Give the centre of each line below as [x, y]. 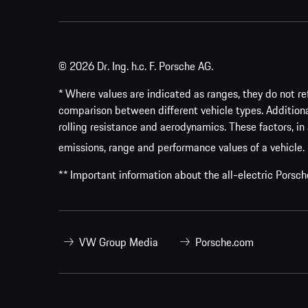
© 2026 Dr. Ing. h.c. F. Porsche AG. [136, 66]
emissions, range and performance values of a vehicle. [181, 147]
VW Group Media [119, 242]
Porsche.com [224, 242]
